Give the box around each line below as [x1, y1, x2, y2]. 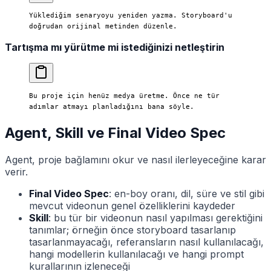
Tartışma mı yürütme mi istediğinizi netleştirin [5, 41, 224, 54]
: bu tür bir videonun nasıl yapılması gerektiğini [48, 211, 263, 224]
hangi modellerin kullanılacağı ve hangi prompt [29, 247, 244, 260]
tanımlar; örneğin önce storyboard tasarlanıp [29, 223, 236, 236]
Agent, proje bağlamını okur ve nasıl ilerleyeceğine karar [5, 153, 266, 166]
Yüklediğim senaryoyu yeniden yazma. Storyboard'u [29, 11, 232, 20]
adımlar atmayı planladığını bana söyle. [29, 102, 194, 111]
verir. [5, 165, 28, 178]
